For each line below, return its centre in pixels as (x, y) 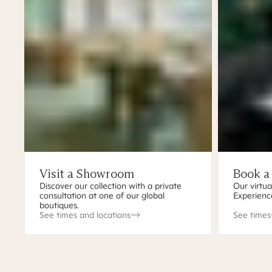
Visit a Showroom (87, 174)
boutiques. (59, 205)
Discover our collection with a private (110, 186)
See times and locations (85, 215)
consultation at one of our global (102, 195)
